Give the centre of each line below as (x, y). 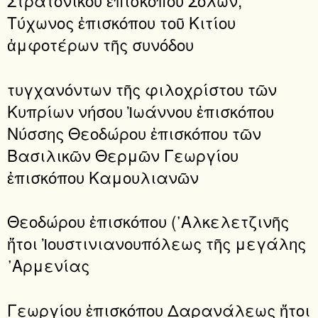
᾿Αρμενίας (48, 265)
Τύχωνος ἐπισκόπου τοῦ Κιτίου (121, 22)
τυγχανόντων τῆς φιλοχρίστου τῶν (142, 88)
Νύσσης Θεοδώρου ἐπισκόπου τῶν (134, 132)
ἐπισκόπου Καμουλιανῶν (103, 176)
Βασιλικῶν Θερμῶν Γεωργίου (123, 154)
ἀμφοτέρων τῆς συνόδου (100, 44)
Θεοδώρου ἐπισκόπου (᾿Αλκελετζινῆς (148, 221)
